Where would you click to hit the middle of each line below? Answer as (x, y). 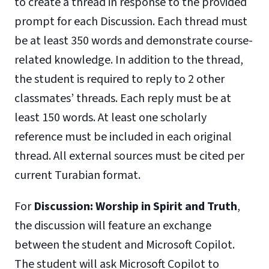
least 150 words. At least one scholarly (110, 118)
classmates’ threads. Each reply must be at (123, 98)
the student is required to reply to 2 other (119, 79)
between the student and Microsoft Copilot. (125, 245)
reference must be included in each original (123, 137)
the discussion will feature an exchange (113, 226)
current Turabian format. (77, 175)
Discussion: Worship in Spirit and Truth (135, 207)
